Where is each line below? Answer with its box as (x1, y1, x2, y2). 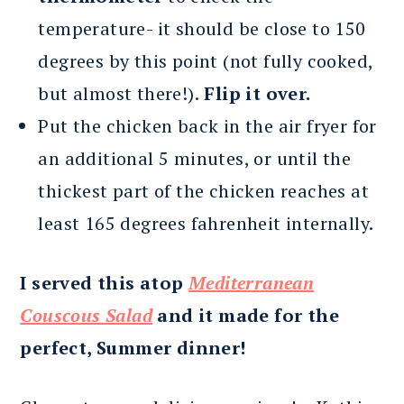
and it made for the (152, 302, 339, 327)
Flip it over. (199, 80, 315, 106)
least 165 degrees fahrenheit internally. (38, 210, 374, 235)
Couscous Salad (20, 302, 152, 327)
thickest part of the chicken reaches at (38, 178, 369, 203)
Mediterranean (188, 270, 315, 295)
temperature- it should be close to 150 (38, 15, 366, 41)
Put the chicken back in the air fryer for (38, 113, 377, 138)
